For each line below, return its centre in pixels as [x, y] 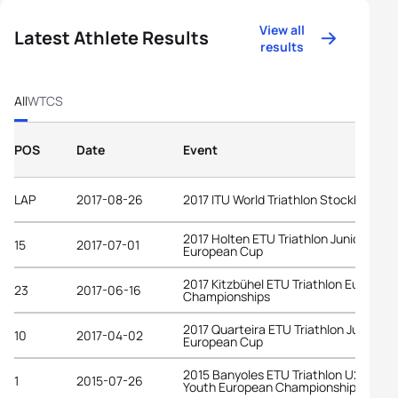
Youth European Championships [273, 386]
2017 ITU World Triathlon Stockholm [282, 199]
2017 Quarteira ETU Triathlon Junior [282, 329]
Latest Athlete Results [111, 38]
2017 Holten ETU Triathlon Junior [274, 238]
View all [283, 30]
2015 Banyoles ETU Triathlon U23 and [287, 374]
